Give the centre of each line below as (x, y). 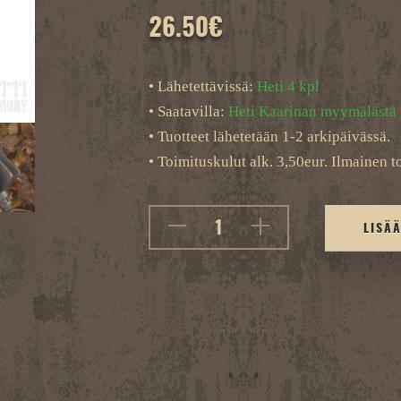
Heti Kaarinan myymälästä (312, 111)
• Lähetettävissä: (202, 86)
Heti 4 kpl (288, 86)
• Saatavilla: (188, 111)
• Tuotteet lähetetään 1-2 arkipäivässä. (269, 137)
